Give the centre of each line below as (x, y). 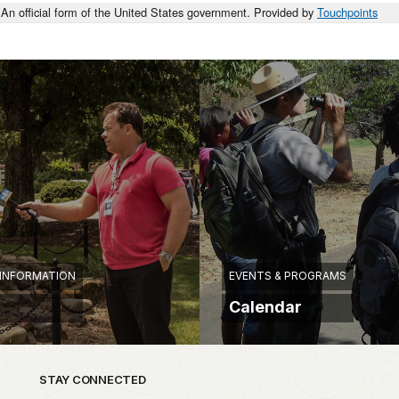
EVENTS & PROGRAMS (288, 276)
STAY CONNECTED (93, 380)
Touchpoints (347, 12)
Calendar (265, 307)
